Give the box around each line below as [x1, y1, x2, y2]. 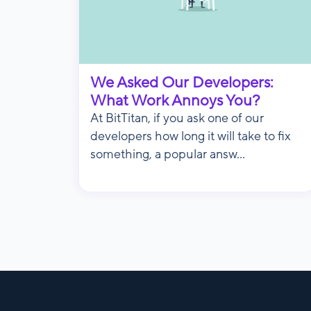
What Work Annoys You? [90, 92, 260, 109]
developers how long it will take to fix [90, 129, 291, 143]
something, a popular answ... [90, 147, 245, 161]
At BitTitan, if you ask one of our [90, 111, 264, 125]
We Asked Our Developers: [90, 74, 274, 91]
